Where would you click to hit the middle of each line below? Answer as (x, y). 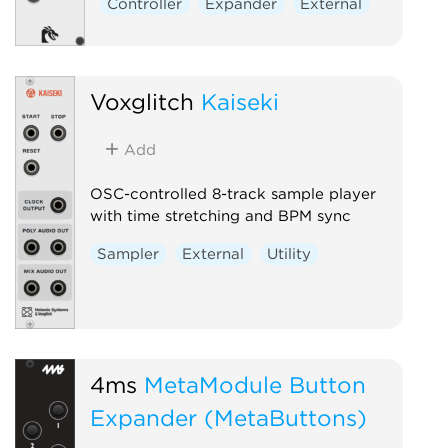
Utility (289, 253)
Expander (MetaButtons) (228, 417)
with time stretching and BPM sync (220, 215)
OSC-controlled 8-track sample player (232, 193)
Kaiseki (239, 101)
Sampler (128, 253)
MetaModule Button (254, 384)
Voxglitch (141, 101)
